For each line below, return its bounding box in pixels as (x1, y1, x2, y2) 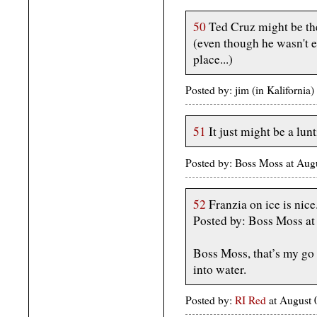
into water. (193, 260, 246, 277)
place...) (193, 50, 233, 67)
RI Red (235, 293, 269, 308)
